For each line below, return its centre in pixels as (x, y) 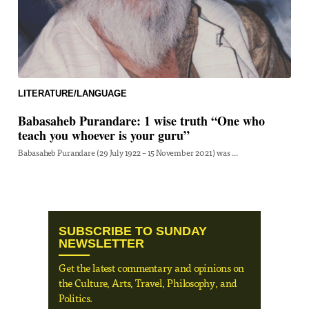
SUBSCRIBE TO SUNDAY (133, 231)
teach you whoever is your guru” (104, 135)
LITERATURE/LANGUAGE (72, 93)
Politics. (76, 298)
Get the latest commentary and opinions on (152, 267)
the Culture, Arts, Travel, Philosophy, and (148, 282)
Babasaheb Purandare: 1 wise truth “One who (141, 121)
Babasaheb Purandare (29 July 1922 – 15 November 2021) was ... (128, 152)
